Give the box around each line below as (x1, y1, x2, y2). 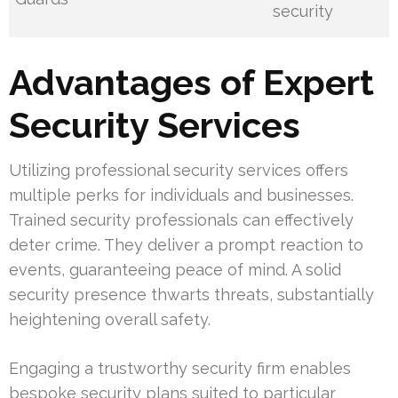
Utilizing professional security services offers (9, 161, 348, 180)
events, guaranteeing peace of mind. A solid (9, 260, 341, 280)
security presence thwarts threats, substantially (9, 285, 374, 305)
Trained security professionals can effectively (9, 211, 354, 230)
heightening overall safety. (9, 310, 211, 330)
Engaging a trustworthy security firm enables (9, 359, 351, 378)
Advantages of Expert (9, 61, 374, 104)
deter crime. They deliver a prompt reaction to (9, 235, 363, 255)
